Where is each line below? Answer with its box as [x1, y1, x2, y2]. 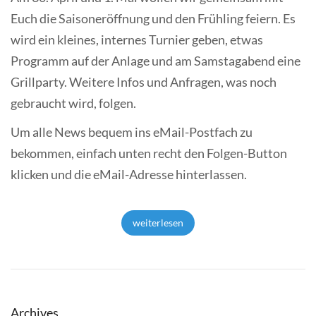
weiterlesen [133, 217, 183, 229]
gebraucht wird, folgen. [11, 95, 136, 111]
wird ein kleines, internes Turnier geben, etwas [11, 31, 263, 47]
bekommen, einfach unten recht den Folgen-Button [11, 145, 287, 161]
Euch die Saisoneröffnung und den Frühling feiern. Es [11, 10, 296, 26]
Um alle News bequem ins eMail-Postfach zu [11, 124, 253, 140]
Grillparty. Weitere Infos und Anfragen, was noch [11, 73, 276, 90]
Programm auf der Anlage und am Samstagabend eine [11, 52, 300, 68]
